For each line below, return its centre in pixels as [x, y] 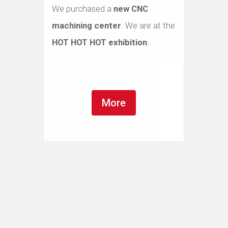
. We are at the [148, 25]
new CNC [131, 9]
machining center [86, 25]
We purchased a [82, 9]
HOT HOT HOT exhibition [99, 42]
